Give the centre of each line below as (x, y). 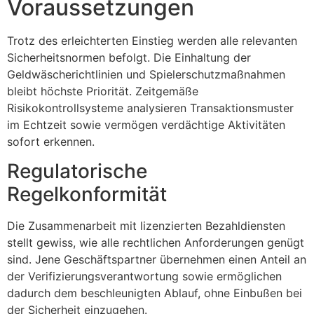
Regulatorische (77, 171)
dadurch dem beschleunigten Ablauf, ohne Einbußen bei (155, 293)
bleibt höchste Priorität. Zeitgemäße (103, 91)
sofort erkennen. (51, 141)
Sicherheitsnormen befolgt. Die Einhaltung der (129, 57)
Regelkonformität (87, 194)
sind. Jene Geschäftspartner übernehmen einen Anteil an (157, 260)
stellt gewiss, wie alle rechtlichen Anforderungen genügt (156, 243)
